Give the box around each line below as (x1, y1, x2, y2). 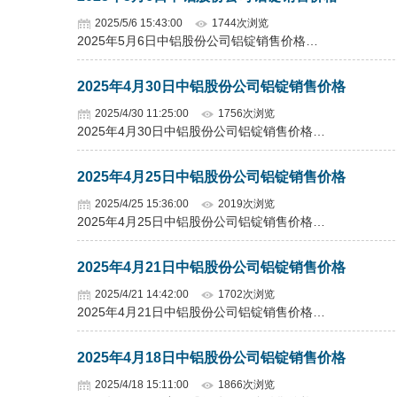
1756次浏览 (218, 107, 275, 120)
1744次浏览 (212, 17, 269, 29)
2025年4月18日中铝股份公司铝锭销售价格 (77, 350, 346, 365)
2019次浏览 (218, 198, 275, 210)
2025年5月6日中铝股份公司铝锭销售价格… (77, 34, 318, 48)
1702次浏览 (218, 288, 275, 300)
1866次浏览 (218, 378, 275, 391)
